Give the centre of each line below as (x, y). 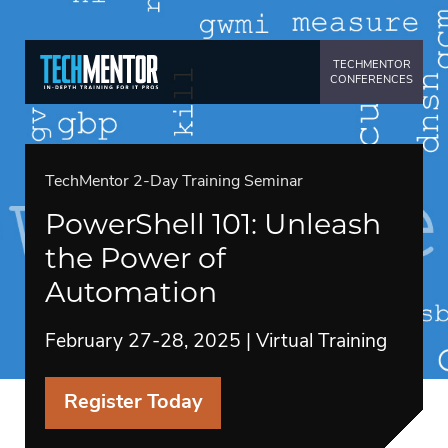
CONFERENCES (371, 80)
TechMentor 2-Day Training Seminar (174, 181)
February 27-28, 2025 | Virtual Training (216, 342)
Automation (131, 291)
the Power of (135, 257)
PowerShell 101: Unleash (213, 223)
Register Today (133, 402)
